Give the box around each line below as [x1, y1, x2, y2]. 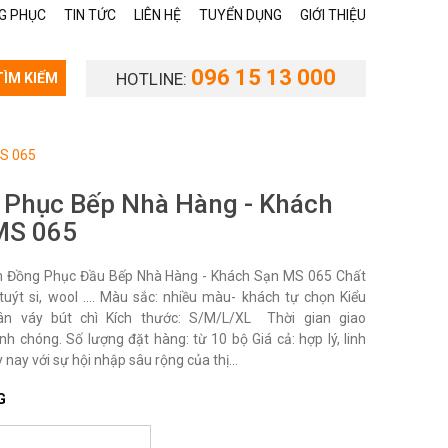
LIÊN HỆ [134, 7, 181, 23]
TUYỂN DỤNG [199, 7, 282, 23]
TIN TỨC [64, 7, 116, 23]
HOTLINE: [116, 69, 191, 89]
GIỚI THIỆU [300, 7, 366, 23]
